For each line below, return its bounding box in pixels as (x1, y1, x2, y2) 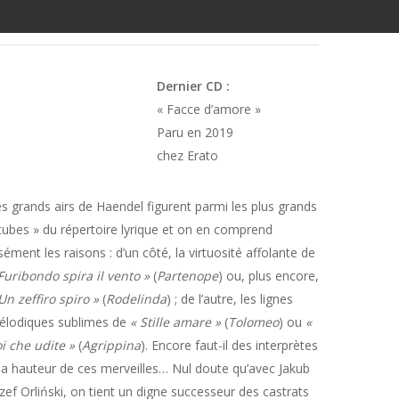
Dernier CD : (156, 77, 230, 95)
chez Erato (156, 147, 218, 165)
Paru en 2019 (156, 124, 233, 142)
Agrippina (81, 337, 141, 354)
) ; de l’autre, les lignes (166, 290, 293, 308)
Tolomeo (227, 313, 279, 331)
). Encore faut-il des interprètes (140, 337, 318, 354)
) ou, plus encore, (217, 267, 319, 285)
